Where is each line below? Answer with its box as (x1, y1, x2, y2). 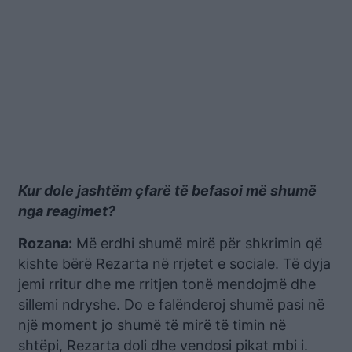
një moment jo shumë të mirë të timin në (18, 317, 286, 333)
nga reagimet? (18, 203, 115, 219)
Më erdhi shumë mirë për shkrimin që (72, 235, 322, 251)
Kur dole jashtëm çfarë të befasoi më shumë (18, 182, 317, 199)
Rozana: (18, 235, 72, 251)
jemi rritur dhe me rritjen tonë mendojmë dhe (18, 276, 316, 292)
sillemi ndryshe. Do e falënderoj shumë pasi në (18, 296, 324, 313)
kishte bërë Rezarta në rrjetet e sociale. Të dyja (18, 255, 331, 272)
